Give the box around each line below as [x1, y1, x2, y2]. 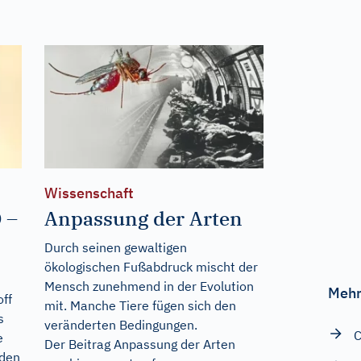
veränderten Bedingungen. [44, 316, 197, 333]
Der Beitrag [44, 335, 114, 352]
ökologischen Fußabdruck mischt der [44, 258, 258, 275]
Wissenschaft [44, 183, 134, 202]
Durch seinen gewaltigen [44, 239, 187, 255]
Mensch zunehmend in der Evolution [44, 277, 254, 294]
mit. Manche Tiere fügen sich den [44, 297, 236, 313]
